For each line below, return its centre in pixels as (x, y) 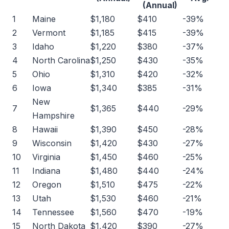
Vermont (49, 33)
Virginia (46, 157)
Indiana (46, 171)
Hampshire (53, 116)
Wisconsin (52, 143)
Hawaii (45, 129)
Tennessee (53, 212)
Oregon (47, 185)
